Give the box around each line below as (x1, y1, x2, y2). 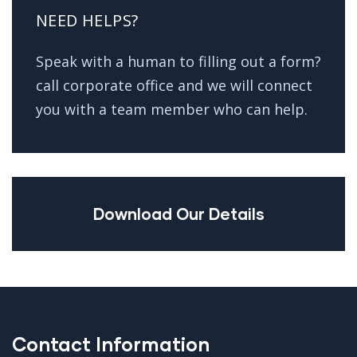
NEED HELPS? (36, 10, 139, 31)
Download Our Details (92, 204, 265, 223)
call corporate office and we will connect (36, 76, 312, 95)
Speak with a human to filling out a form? (36, 52, 321, 71)
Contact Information (12, 332, 210, 355)
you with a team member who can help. (36, 100, 308, 119)
